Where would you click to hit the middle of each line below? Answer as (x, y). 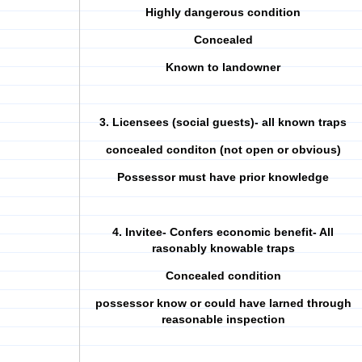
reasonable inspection (223, 319)
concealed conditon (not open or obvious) (223, 149)
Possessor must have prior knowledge (223, 177)
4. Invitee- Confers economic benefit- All (223, 232)
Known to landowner (223, 67)
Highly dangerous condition (223, 12)
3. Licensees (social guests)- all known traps (223, 122)
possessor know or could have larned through (223, 303)
